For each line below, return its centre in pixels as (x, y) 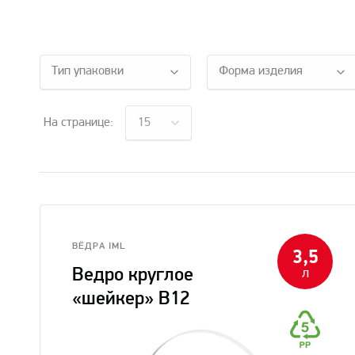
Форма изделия (260, 71)
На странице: (78, 123)
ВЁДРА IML (99, 246)
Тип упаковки (88, 71)
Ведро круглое (133, 276)
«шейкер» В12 (131, 300)
